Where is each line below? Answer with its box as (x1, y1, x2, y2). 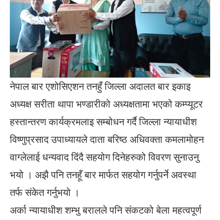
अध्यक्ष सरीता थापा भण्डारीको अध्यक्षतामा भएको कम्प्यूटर (10, 97, 203, 111)
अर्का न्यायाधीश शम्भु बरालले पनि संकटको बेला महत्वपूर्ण (10, 203, 201, 217)
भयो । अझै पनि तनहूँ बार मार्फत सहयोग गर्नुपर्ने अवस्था (10, 168, 196, 182)
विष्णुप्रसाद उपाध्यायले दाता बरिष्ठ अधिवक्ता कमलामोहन (10, 133, 204, 146)
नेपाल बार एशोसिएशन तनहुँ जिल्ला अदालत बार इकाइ (10, 80, 191, 93)
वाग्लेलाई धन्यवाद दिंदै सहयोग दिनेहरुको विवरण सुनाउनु (10, 150, 199, 164)
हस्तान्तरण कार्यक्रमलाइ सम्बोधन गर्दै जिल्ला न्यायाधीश (10, 115, 197, 129)
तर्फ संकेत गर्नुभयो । (10, 186, 80, 199)
